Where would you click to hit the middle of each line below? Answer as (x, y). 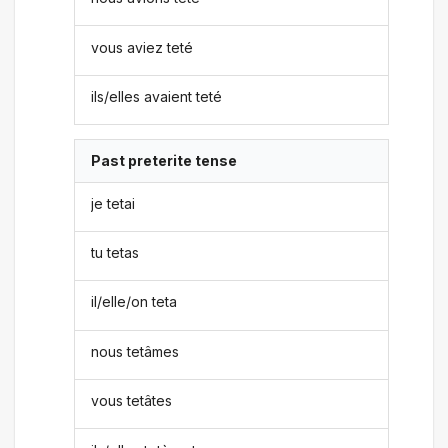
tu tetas (115, 253)
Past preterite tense (164, 161)
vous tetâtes (132, 401)
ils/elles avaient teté (157, 96)
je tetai (113, 203)
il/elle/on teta (134, 302)
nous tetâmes (135, 351)
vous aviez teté (142, 47)
